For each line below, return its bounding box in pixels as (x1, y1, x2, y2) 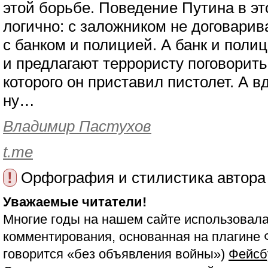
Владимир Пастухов (3, 118, 151, 135)
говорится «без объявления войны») (3, 246, 229, 261)
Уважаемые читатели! (3, 194, 147, 209)
